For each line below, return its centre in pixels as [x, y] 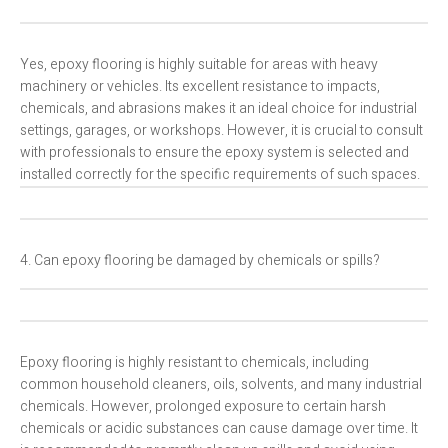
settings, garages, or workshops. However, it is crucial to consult [221, 131]
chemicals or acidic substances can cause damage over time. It [219, 429]
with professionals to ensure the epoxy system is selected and [214, 153]
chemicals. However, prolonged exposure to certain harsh [203, 407]
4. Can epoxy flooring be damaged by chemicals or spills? [200, 261]
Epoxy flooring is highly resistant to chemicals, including [194, 363]
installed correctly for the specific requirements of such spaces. [220, 175]
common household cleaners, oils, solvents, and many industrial [221, 385]
